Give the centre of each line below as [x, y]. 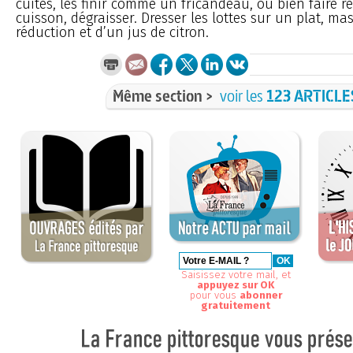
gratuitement [236, 305]
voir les [243, 95]
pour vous [215, 295]
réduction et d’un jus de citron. [112, 32]
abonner [261, 295]
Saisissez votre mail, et [236, 274]
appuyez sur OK [236, 284]
